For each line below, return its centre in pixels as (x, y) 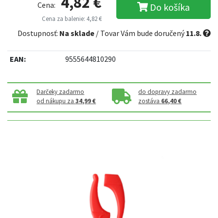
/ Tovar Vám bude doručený (140, 33)
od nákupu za (56, 101)
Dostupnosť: (38, 33)
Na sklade (77, 33)
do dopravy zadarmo (168, 92)
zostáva (150, 101)
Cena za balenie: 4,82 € (72, 19)
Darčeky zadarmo (61, 92)
